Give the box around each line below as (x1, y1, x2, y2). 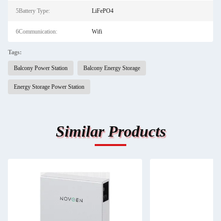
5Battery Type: (16, 7, 50, 14)
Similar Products (55, 122, 166, 140)
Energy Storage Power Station (14, 83, 84, 90)
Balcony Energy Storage (83, 65, 140, 72)
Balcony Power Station (14, 65, 68, 72)
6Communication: (16, 28, 57, 35)
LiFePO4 (91, 7, 113, 14)
